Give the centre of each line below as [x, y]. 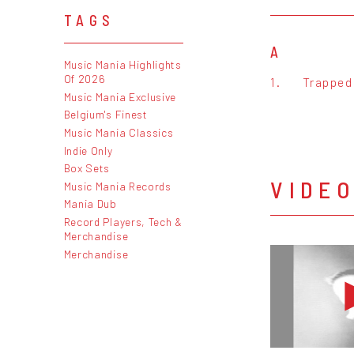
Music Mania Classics [119, 132]
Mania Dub [90, 204]
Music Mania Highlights [122, 65]
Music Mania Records [117, 186]
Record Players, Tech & [123, 221]
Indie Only [88, 150]
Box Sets [87, 168]
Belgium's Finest [105, 115]
